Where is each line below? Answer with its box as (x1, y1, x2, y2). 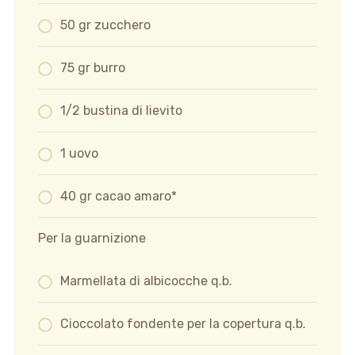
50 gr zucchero (59, 17, 151, 33)
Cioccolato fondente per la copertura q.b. (59, 316, 306, 332)
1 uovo (59, 146, 98, 162)
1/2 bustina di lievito (59, 103, 182, 119)
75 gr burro (59, 60, 125, 76)
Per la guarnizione (37, 231, 146, 246)
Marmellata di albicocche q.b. (59, 273, 232, 289)
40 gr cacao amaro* (59, 189, 177, 204)
